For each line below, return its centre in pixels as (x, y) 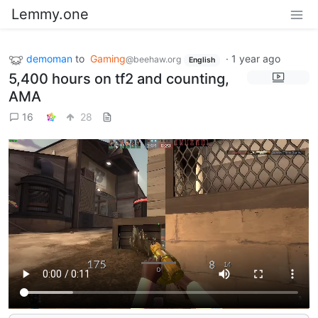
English (202, 60)
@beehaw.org (153, 59)
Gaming (108, 59)
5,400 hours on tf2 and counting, (119, 78)
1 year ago (256, 59)
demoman (49, 59)
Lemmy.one (50, 14)
